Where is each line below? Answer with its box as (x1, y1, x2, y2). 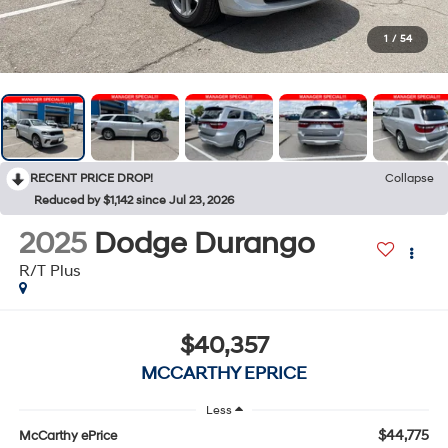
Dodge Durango (93, 224, 315, 262)
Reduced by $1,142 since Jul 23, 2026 (34, 192, 234, 208)
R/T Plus (18, 260, 81, 281)
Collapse (385, 170, 434, 186)
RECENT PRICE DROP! (30, 170, 153, 186)
